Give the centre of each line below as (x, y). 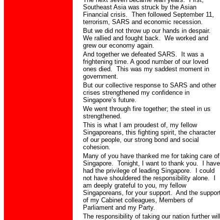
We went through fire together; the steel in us (147, 109)
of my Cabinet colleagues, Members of (138, 200)
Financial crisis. (105, 14)
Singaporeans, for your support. (128, 193)
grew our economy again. (119, 45)
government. (101, 76)
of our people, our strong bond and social (141, 140)
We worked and (186, 38)
